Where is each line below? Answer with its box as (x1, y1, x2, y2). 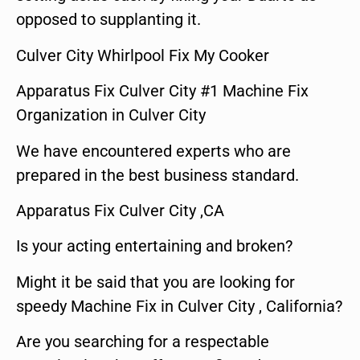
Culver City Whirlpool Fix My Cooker (16, 45, 269, 65)
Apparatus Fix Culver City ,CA (16, 201, 224, 220)
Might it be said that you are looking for (16, 272, 295, 292)
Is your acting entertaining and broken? (16, 236, 292, 256)
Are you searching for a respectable (16, 332, 269, 352)
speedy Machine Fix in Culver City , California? (16, 296, 342, 316)
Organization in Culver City (16, 105, 206, 125)
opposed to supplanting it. (16, 10, 201, 30)
